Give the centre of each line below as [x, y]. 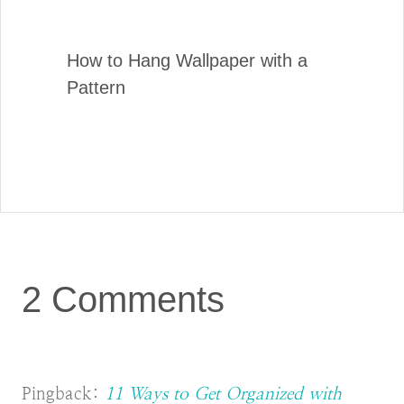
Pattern [96, 87]
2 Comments [123, 300]
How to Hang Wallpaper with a [187, 60]
